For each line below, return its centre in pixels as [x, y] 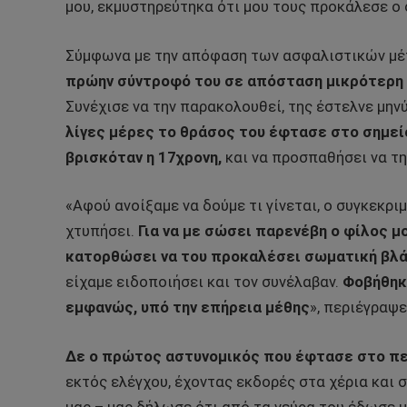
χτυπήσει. [100, 232]
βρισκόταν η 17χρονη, [144, 157]
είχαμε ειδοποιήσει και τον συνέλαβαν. [204, 283]
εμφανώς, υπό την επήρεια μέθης [188, 308]
